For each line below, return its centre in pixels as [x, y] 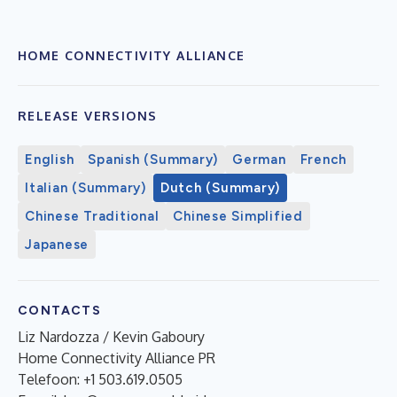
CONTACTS [60, 310]
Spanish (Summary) [153, 159]
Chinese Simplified [238, 216]
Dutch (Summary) [220, 187]
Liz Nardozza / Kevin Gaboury [111, 336]
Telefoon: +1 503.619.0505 [100, 379]
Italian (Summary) [86, 187]
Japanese [57, 244]
